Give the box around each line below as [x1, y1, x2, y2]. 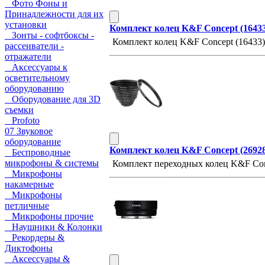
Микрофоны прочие [5, 211, 93, 221]
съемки [5, 105, 34, 115]
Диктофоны [5, 243, 53, 253]
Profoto [5, 115, 40, 125]
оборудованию [5, 83, 64, 93]
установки [5, 20, 47, 30]
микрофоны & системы [5, 158, 99, 168]
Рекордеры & [5, 232, 64, 243]
